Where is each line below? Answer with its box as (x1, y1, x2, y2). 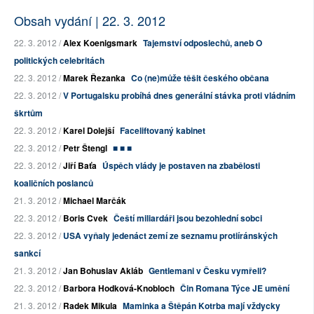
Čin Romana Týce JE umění (180, 282, 289, 295)
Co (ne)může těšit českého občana (131, 71, 269, 85)
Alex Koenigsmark (63, 36, 137, 50)
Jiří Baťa (63, 159, 97, 172)
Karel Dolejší (63, 124, 114, 137)
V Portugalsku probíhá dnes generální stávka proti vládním (63, 89, 296, 102)
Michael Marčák (63, 194, 126, 207)
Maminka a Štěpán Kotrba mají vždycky (123, 299, 280, 313)
